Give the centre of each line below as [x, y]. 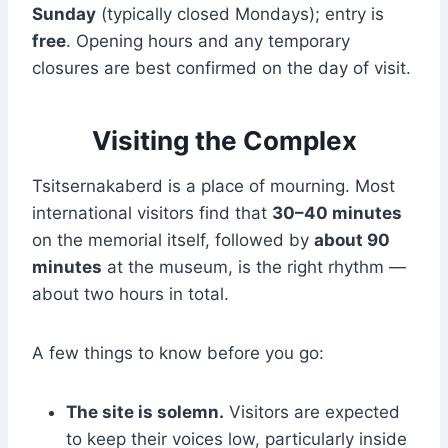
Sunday [64, 14]
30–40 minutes [337, 213]
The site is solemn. [145, 412]
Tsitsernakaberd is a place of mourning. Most [213, 186]
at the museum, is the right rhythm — [254, 267]
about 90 [352, 240]
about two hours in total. [130, 294]
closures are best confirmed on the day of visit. [221, 68]
